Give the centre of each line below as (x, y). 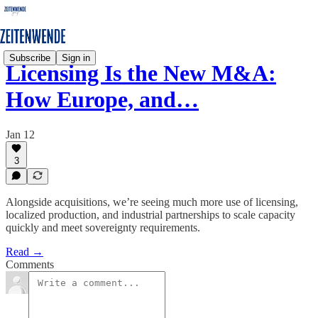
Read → (24, 252)
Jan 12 (20, 134)
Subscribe (30, 57)
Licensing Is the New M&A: (141, 73)
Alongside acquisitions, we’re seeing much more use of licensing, (152, 202)
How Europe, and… (102, 100)
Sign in (76, 57)
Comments (30, 264)
